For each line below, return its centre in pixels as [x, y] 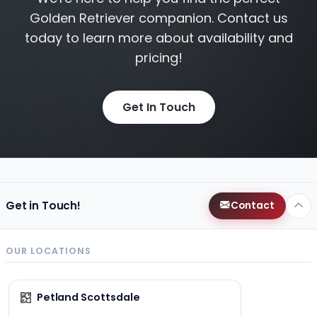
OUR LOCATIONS [48, 251]
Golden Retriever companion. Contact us [158, 18]
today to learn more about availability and [158, 38]
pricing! [158, 58]
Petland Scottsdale [88, 298]
